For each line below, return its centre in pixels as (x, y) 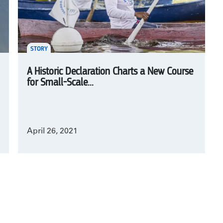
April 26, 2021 (52, 131)
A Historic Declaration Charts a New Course (110, 72)
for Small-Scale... (60, 83)
